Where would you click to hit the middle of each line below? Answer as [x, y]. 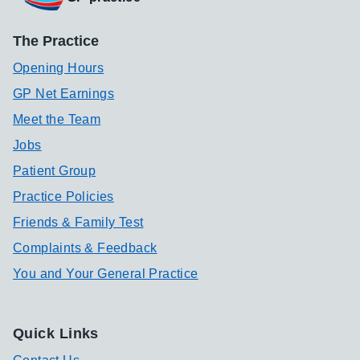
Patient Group [55, 171]
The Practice [56, 41]
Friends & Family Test [78, 222]
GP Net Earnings [63, 94]
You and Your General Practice [106, 274]
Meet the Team [57, 119]
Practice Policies [63, 196]
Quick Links [56, 333]
